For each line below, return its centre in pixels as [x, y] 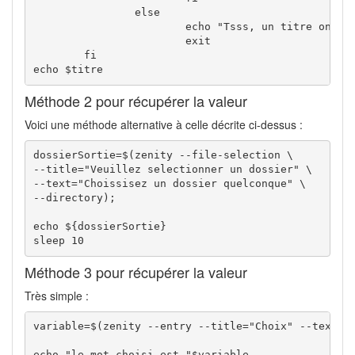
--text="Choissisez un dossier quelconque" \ [169, 184]
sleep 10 [58, 241]
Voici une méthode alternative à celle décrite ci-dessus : [164, 124]
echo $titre [68, 70]
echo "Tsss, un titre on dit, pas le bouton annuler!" [109, 27]
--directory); [74, 198]
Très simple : [57, 295]
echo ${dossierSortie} [99, 227]
